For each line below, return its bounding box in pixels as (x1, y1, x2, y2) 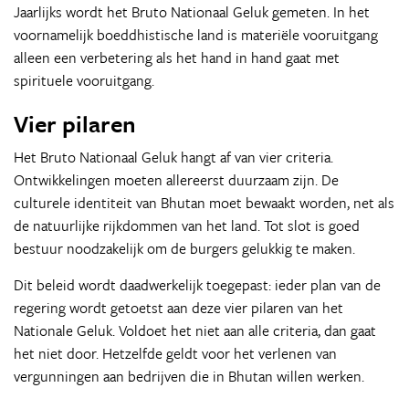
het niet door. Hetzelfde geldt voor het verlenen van (14, 342, 337, 364)
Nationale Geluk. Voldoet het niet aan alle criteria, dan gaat (14, 320, 376, 341)
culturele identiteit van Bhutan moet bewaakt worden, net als (14, 192, 394, 214)
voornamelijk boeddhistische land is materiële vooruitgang (14, 24, 378, 46)
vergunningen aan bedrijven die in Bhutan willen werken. (14, 365, 364, 387)
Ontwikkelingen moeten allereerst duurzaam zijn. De (14, 169, 339, 191)
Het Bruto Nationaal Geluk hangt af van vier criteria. (14, 146, 333, 168)
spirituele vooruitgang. (14, 69, 154, 91)
